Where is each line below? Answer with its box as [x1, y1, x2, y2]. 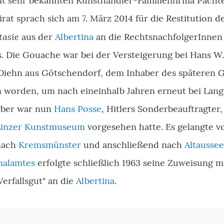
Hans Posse [54, 103, 101, 114]
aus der [19, 31, 55, 42]
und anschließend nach [81, 139, 184, 150]
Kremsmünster [18, 139, 81, 150]
